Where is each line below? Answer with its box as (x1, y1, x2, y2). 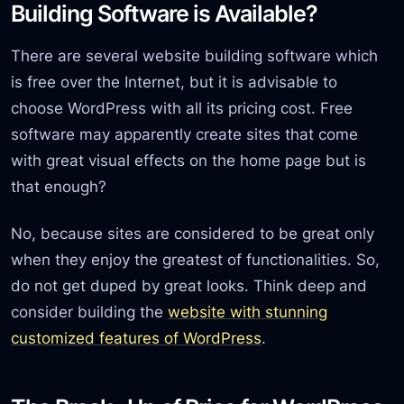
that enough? (11, 177, 107, 197)
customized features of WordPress (11, 327, 262, 347)
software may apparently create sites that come (11, 124, 359, 144)
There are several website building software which (11, 46, 379, 66)
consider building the (11, 301, 169, 321)
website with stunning (168, 301, 328, 321)
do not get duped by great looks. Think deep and (11, 275, 368, 295)
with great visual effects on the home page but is (11, 151, 367, 170)
